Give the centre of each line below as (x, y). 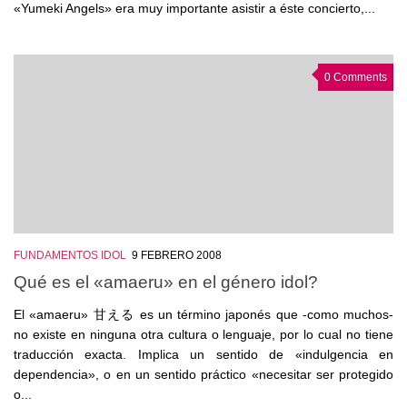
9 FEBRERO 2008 (177, 255)
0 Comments (356, 77)
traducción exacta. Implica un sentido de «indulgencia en (203, 354)
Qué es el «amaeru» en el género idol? (166, 281)
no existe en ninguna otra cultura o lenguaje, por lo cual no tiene (203, 334)
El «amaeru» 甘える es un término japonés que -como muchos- (203, 314)
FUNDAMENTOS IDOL (70, 255)
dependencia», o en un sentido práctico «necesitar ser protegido (203, 374)
